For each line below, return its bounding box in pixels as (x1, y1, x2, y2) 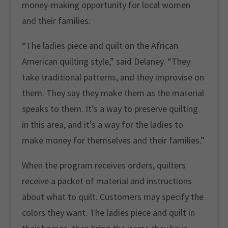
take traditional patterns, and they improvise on (21, 71, 204, 83)
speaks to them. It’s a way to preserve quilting (21, 103, 198, 115)
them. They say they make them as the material (21, 87, 204, 99)
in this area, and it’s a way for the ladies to (21, 119, 183, 130)
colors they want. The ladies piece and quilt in (21, 207, 195, 218)
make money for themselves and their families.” (21, 134, 205, 146)
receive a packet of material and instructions (21, 175, 192, 187)
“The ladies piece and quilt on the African (21, 40, 178, 51)
